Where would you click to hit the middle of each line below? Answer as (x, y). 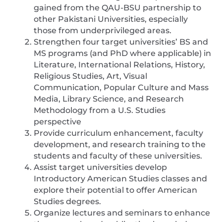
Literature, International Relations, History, (119, 65)
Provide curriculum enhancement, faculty (118, 133)
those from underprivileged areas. (103, 31)
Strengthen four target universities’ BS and (121, 42)
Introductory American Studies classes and (120, 179)
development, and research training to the (120, 145)
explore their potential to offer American (115, 190)
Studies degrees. (67, 202)
